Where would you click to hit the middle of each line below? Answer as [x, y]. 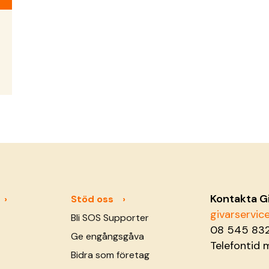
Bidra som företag [110, 255]
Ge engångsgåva [107, 237]
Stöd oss [92, 199]
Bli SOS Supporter [110, 218]
